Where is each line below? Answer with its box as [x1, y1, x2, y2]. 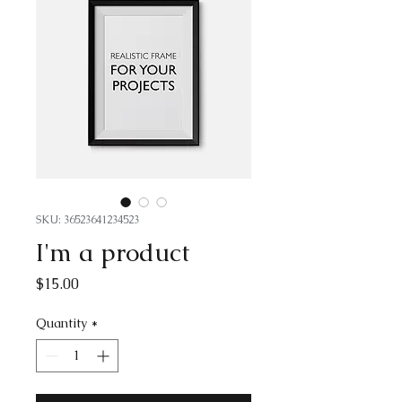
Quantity [36, 315, 87, 331]
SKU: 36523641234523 [36, 213, 139, 227]
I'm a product [36, 236, 190, 268]
